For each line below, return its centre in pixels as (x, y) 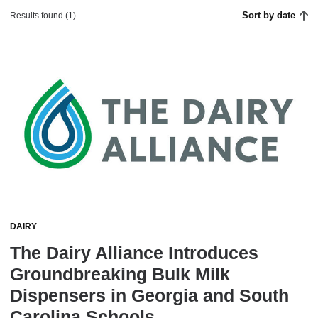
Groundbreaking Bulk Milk (120, 274)
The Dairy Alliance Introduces (134, 253)
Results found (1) (43, 16)
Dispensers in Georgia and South (149, 296)
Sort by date (269, 15)
